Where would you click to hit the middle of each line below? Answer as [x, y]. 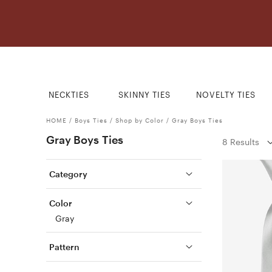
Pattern [64, 247]
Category [68, 174]
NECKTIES [69, 95]
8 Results [240, 142]
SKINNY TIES [144, 95]
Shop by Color [139, 120]
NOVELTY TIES [226, 95]
